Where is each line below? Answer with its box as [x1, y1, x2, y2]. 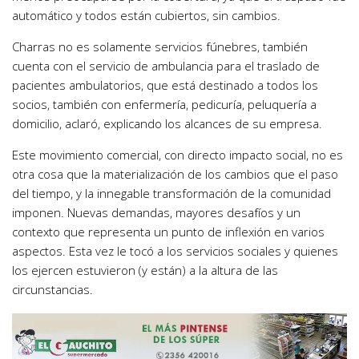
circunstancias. [12, 281, 93, 298]
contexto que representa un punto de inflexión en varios [12, 224, 325, 240]
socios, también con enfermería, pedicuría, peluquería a [12, 96, 317, 113]
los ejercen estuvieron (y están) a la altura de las [12, 262, 278, 279]
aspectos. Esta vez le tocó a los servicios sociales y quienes [12, 243, 338, 260]
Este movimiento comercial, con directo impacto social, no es [12, 147, 343, 163]
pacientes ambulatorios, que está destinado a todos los [12, 77, 318, 94]
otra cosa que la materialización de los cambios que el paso [12, 166, 338, 183]
